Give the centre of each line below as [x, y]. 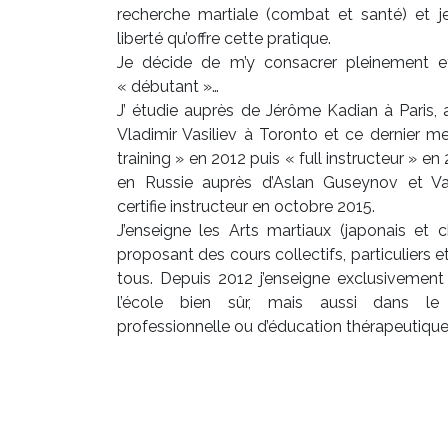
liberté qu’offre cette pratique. [224, 38]
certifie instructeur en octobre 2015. [246, 206]
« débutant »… [168, 86]
